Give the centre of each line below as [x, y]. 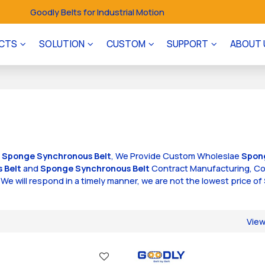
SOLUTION [62, 44]
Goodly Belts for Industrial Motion [98, 12]
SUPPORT [188, 44]
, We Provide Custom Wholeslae [177, 155]
